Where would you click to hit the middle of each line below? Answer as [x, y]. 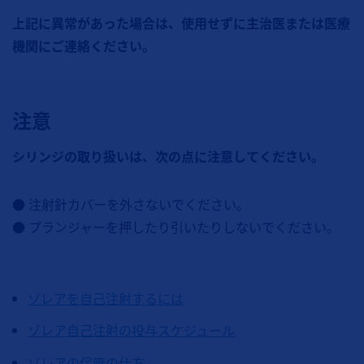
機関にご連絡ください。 [84, 45]
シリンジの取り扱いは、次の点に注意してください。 [168, 156]
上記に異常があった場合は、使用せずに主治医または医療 [181, 22]
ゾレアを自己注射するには [106, 298]
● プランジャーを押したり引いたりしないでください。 [176, 226]
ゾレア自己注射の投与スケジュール [132, 330]
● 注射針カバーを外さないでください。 [131, 204]
